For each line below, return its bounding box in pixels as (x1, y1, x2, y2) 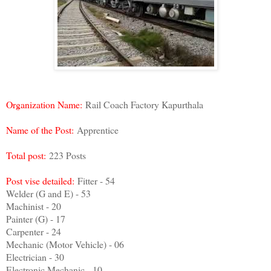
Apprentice (77, 123, 119, 137)
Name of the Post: (6, 123, 77, 137)
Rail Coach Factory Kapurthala (85, 98, 203, 111)
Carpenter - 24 (6, 225, 61, 238)
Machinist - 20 (6, 200, 61, 213)
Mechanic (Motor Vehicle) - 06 (6, 238, 124, 251)
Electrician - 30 (6, 250, 64, 264)
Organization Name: (6, 98, 85, 111)
